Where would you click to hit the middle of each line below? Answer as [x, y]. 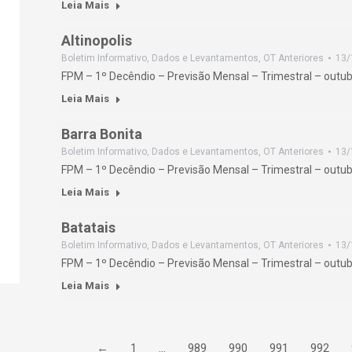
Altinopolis [97, 40]
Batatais [88, 227]
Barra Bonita [102, 134]
